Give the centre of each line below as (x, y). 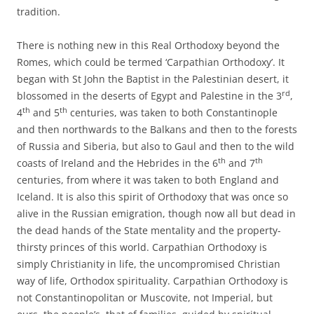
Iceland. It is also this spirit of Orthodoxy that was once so (152, 196)
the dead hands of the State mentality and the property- (149, 230)
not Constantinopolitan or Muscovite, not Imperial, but (145, 297)
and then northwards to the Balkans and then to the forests (157, 129)
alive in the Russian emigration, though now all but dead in (156, 213)
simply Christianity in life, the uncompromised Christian (149, 264)
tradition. (39, 11)
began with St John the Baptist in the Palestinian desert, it (153, 78)
